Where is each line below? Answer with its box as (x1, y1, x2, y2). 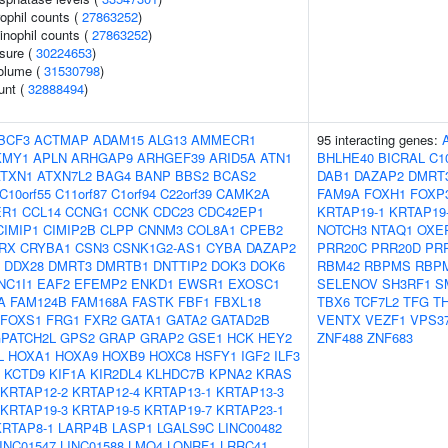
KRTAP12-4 (72, 382, 140, 401)
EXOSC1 (228, 274, 280, 293)
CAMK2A (216, 184, 270, 203)
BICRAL (378, 148, 425, 167)
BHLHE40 (317, 148, 374, 167)
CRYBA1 (20, 238, 71, 257)
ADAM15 (93, 130, 144, 149)
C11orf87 (55, 184, 107, 203)
